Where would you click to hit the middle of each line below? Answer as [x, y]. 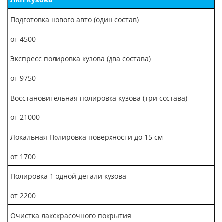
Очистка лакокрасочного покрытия [71, 215]
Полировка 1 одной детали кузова [68, 176]
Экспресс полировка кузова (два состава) [81, 58]
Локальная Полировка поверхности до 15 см [86, 137]
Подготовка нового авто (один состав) [75, 19]
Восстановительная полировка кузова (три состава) [99, 98]
